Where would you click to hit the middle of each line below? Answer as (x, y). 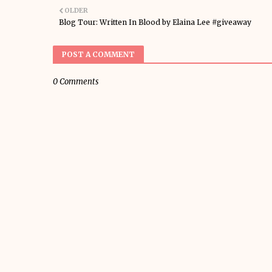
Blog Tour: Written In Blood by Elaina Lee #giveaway (155, 22)
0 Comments (76, 81)
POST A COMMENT (98, 54)
